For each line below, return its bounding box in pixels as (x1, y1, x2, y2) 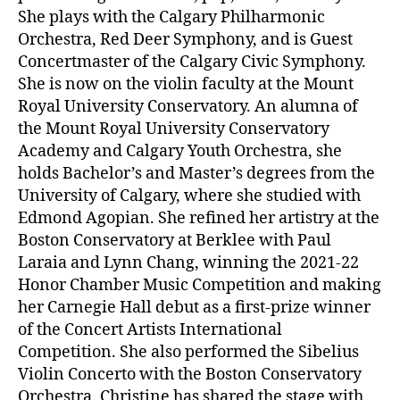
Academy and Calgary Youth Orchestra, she (18, 140, 342, 162)
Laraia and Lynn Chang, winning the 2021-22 (18, 252, 359, 273)
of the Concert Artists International (18, 319, 282, 340)
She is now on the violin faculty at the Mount (18, 73, 354, 95)
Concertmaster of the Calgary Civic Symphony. (18, 51, 366, 72)
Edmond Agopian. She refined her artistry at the (18, 207, 379, 229)
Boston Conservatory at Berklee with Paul (18, 229, 331, 251)
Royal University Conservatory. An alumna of (18, 96, 358, 117)
